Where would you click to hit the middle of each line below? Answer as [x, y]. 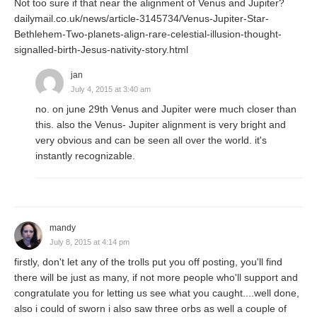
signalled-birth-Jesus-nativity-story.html [101, 49]
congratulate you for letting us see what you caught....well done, [157, 293]
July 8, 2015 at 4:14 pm [90, 242]
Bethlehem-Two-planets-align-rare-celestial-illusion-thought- [148, 34]
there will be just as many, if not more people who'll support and [156, 277]
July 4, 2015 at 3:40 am [111, 89]
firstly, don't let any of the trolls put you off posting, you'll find [148, 261]
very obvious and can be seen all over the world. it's [151, 140]
